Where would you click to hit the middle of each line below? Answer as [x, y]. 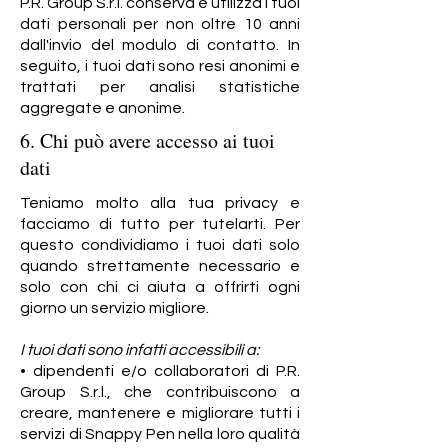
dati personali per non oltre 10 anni [160, 24]
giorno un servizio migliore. [114, 308]
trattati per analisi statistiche [160, 87]
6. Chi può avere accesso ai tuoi [147, 140]
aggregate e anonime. [102, 108]
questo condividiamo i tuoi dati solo [160, 245]
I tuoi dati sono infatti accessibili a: [139, 350]
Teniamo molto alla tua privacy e [160, 203]
